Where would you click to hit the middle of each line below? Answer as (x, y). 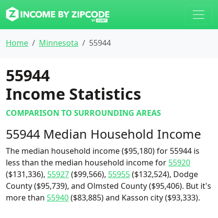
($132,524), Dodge (164, 174)
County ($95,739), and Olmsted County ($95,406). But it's (109, 186)
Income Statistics (73, 94)
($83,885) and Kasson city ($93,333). (134, 198)
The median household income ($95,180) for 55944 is (103, 151)
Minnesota (59, 43)
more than (26, 198)
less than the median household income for (87, 163)
